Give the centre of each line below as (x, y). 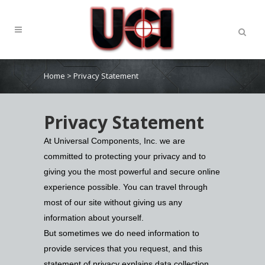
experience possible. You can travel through (126, 187)
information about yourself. (94, 218)
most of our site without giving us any (113, 203)
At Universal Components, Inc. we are (114, 141)
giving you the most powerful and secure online (132, 172)
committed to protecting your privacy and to (125, 156)
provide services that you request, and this (123, 249)
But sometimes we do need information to (122, 233)
